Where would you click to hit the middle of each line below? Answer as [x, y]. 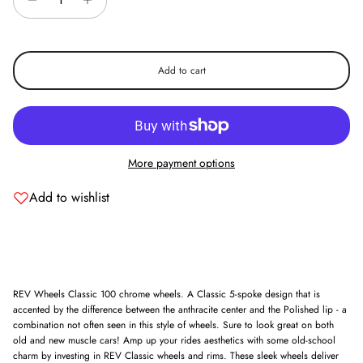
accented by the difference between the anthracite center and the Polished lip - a [180, 309]
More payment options [181, 162]
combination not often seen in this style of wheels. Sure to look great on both [173, 325]
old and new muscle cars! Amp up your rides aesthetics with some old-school [174, 340]
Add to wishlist [69, 197]
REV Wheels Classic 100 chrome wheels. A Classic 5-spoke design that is [167, 294]
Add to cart [181, 70]
